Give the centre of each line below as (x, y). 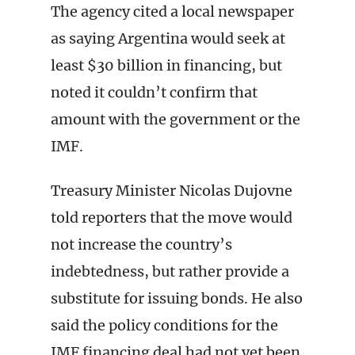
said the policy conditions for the (164, 325)
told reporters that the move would (172, 218)
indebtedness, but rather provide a (170, 271)
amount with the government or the (176, 119)
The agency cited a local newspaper (172, 11)
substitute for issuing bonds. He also (177, 298)
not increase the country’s (141, 244)
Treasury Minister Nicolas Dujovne (172, 191)
